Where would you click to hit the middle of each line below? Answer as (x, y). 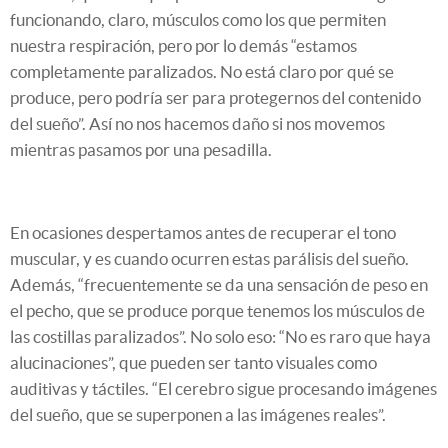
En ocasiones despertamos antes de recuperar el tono (203, 232)
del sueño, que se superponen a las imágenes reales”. (198, 414)
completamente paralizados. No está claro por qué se (202, 71)
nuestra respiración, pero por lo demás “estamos (183, 45)
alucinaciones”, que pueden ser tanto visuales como (193, 362)
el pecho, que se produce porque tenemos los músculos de (217, 310)
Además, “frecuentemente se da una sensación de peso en (219, 284)
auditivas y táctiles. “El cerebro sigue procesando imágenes (223, 388)
